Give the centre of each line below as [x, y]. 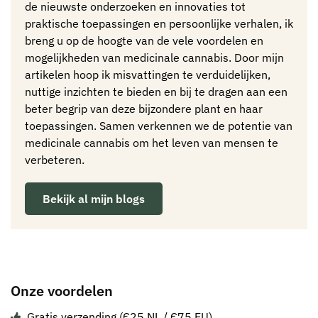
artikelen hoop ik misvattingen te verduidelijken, [148, 75]
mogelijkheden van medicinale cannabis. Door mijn [154, 58]
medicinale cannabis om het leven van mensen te [152, 143]
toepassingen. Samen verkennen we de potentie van [159, 126]
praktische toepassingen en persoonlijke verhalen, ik [159, 24]
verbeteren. [55, 160]
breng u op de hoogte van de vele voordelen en [144, 41]
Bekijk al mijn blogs [94, 199]
